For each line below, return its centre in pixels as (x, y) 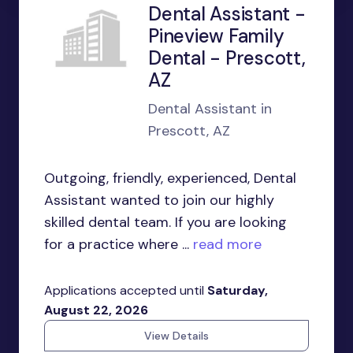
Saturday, (238, 290)
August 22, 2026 (96, 310)
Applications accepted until (126, 290)
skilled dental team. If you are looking (165, 222)
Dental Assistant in (210, 109)
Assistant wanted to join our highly (159, 200)
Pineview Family (216, 36)
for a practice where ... (117, 244)
